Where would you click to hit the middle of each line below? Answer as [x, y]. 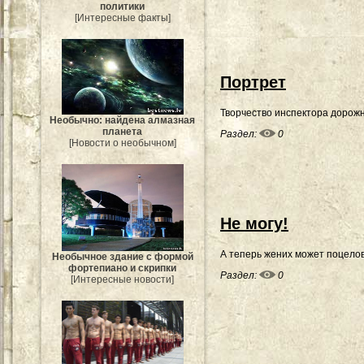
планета [123, 132]
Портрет [253, 82]
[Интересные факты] [123, 17]
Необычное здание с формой [123, 257]
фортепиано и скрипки [123, 269]
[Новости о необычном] [123, 143]
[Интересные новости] [123, 280]
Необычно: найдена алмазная [123, 121]
